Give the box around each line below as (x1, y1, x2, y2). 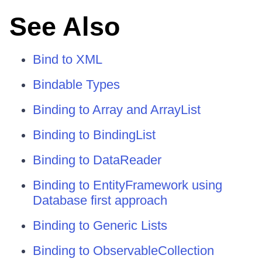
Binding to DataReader (33, 153, 161, 167)
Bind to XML (33, 52, 102, 67)
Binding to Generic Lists (33, 218, 167, 233)
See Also (9, 12, 120, 42)
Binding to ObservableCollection (33, 243, 214, 258)
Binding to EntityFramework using (33, 178, 222, 192)
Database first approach (33, 193, 167, 208)
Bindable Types (33, 77, 120, 92)
